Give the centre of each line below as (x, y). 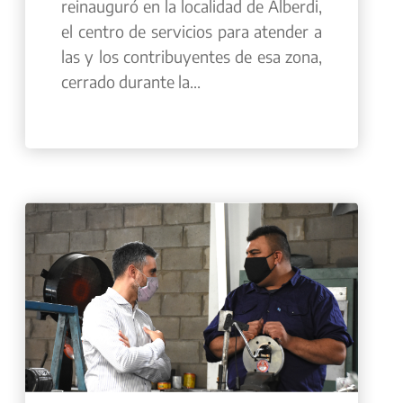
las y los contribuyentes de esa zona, (192, 56)
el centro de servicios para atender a (192, 31)
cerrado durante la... (131, 81)
